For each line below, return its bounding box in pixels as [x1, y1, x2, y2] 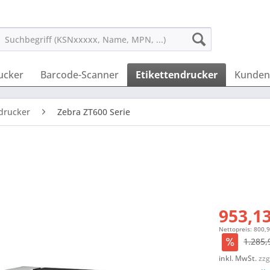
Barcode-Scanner [40, 68, 119, 81]
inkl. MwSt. [219, 253, 259, 263]
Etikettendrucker [136, 68, 218, 81]
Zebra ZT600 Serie [57, 106, 130, 118]
